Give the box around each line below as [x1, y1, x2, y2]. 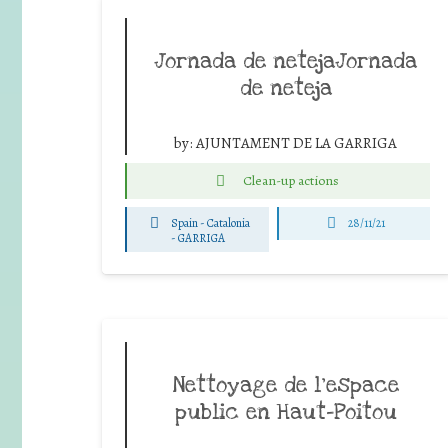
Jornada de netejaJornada [154, 46, 417, 75]
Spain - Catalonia [171, 215, 251, 232]
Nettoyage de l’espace [172, 370, 399, 399]
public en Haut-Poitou [174, 397, 397, 426]
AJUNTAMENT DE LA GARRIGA [196, 132, 397, 153]
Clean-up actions [243, 170, 339, 190]
